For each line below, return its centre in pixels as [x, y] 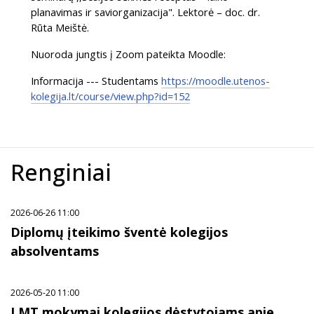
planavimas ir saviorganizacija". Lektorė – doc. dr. [146, 12]
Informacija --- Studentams [96, 81]
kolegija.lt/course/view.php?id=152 [111, 96]
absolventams [55, 251]
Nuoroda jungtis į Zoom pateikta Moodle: [129, 54]
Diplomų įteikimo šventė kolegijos [119, 232]
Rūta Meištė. [60, 27]
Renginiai [61, 172]
